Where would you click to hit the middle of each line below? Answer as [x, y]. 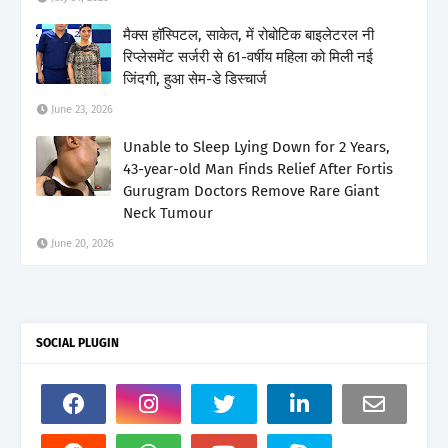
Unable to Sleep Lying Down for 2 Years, [256, 146]
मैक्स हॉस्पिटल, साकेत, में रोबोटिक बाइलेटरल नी [248, 34]
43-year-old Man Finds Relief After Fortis [258, 168]
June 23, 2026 [82, 109]
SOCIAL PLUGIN [77, 342]
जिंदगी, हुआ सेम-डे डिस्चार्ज [195, 78]
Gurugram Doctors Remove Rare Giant [251, 190]
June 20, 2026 [82, 243]
